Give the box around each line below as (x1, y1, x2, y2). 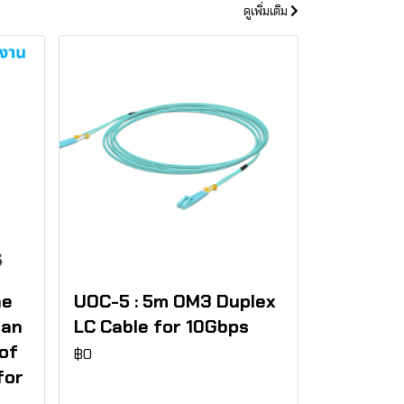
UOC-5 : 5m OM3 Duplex (73, 289, 276, 314)
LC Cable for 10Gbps (73, 315, 249, 339)
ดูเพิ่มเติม (243, 3, 290, 19)
